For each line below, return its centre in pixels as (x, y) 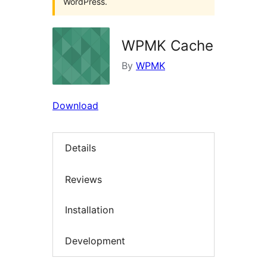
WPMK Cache (167, 46)
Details (80, 148)
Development (95, 240)
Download (75, 105)
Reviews (83, 179)
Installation (89, 210)
